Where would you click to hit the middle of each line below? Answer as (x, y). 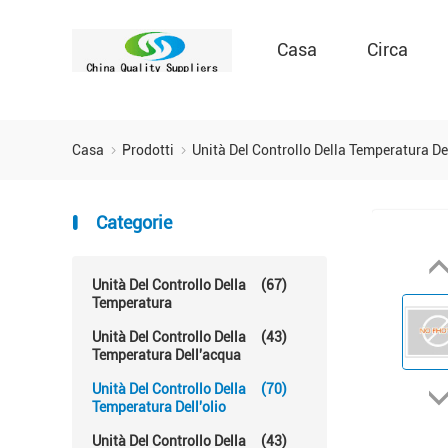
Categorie (132, 222)
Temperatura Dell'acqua (166, 355)
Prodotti (149, 150)
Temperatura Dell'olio (159, 407)
